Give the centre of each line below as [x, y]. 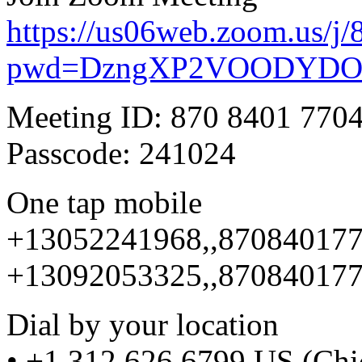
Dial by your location [143, 324]
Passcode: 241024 [121, 153]
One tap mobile [104, 202]
